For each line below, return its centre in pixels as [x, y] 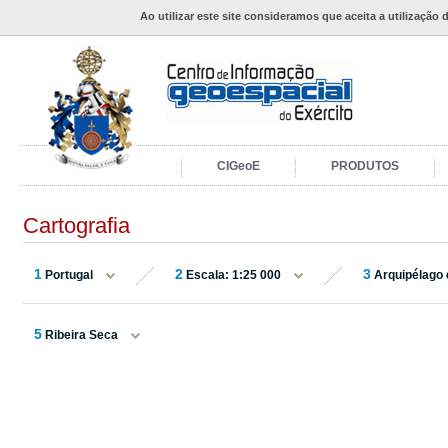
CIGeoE [238, 166]
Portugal [69, 275]
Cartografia [76, 225]
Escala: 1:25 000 [233, 275]
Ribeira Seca [81, 335]
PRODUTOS [365, 166]
